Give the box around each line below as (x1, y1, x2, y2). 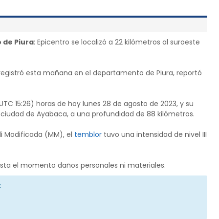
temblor (74, 130, 102, 140)
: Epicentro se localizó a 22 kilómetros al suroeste (34, 37, 200, 47)
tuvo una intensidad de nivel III (102, 130, 207, 140)
